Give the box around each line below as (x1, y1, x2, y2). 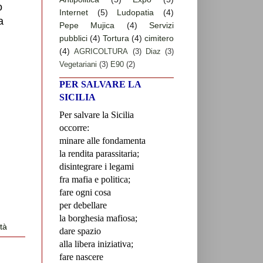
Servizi (149, 21, 174, 31)
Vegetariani (59, 60, 97, 69)
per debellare (59, 200, 107, 211)
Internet (59, 8, 88, 18)
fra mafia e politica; (59, 174, 130, 185)
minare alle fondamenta (59, 136, 146, 146)
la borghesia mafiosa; (59, 213, 137, 224)
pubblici (59, 33, 87, 43)
